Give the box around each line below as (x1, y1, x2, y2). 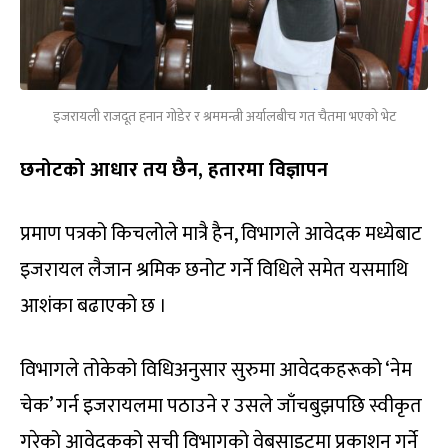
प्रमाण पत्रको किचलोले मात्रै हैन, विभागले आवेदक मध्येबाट (20, 217, 422, 252)
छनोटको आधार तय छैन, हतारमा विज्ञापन (20, 153, 328, 188)
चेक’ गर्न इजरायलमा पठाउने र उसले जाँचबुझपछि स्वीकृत (20, 389, 422, 424)
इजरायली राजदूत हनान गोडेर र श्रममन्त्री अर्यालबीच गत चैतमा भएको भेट (52, 105, 396, 129)
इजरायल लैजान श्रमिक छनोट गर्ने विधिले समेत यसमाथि (20, 253, 408, 288)
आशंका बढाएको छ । (20, 289, 167, 324)
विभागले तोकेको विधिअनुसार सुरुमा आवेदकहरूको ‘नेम (20, 353, 412, 388)
